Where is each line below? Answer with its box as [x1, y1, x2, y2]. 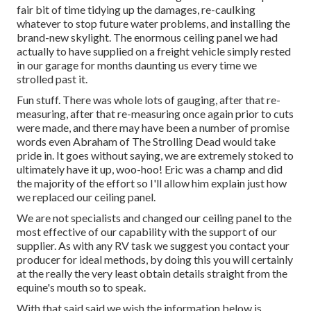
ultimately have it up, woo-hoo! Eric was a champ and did [17, 162, 283, 176]
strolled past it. [17, 72, 87, 86]
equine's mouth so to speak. [17, 280, 146, 294]
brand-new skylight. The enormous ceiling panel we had [17, 31, 278, 44]
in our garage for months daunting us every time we [17, 58, 257, 72]
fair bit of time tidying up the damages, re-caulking [17, 3, 255, 17]
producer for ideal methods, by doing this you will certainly [17, 253, 293, 267]
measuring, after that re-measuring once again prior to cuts [17, 107, 294, 121]
